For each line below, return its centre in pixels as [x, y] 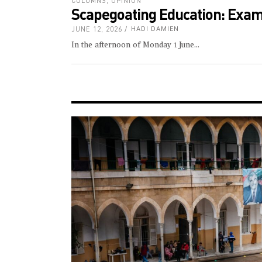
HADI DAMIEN [155, 29]
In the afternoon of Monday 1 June [133, 45]
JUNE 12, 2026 [97, 29]
